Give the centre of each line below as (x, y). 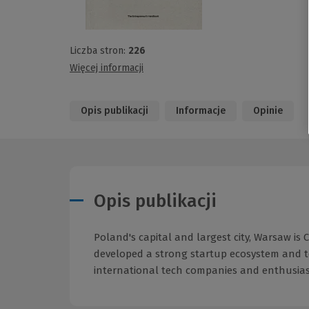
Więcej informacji (107, 68)
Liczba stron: (99, 51)
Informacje (201, 111)
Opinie (268, 111)
